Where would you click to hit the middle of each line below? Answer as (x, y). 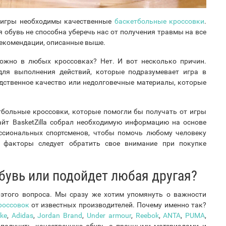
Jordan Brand (60, 215)
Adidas (22, 215)
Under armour (109, 215)
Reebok (147, 215)
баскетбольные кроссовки (159, 21)
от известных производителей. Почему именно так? (118, 205)
